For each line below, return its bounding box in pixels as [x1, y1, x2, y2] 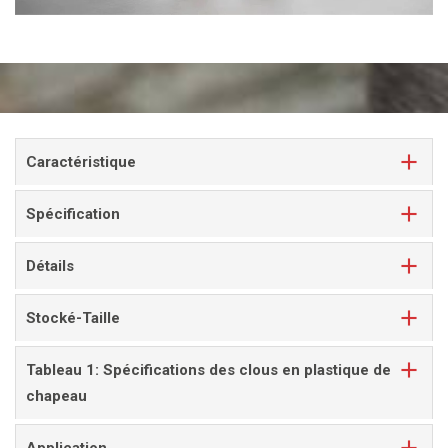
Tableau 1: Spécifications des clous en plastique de [26, 360, 391, 379]
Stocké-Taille [26, 308, 120, 327]
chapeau [26, 386, 87, 405]
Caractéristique [26, 152, 136, 171]
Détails [26, 256, 74, 275]
